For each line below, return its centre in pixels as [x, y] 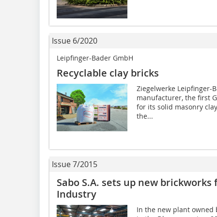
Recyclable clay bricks [108, 73]
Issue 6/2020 [75, 41]
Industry [77, 194]
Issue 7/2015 [75, 164]
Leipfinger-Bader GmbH [95, 58]
